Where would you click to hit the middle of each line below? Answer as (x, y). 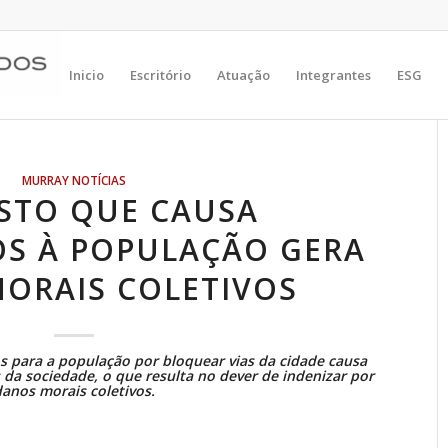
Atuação (243, 75)
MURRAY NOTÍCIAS (74, 180)
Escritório (160, 75)
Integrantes (333, 75)
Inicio (86, 75)
